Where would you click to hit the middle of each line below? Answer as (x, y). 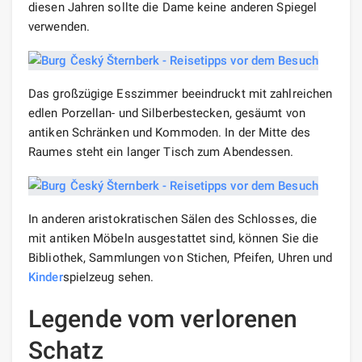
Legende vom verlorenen (163, 318)
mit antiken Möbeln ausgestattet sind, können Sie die (174, 238)
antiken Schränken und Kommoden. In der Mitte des (169, 132)
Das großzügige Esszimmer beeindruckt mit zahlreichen (181, 93)
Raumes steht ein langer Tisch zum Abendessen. (161, 152)
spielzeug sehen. (108, 277)
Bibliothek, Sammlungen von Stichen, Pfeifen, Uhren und (181, 257)
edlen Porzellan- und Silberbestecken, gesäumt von (167, 113)
